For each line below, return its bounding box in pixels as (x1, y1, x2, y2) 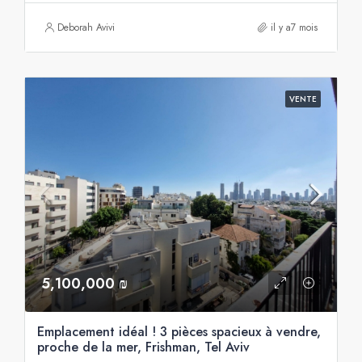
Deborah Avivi (57, 20, 115, 35)
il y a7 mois (271, 20, 318, 35)
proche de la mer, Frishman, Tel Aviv (37, 337, 250, 356)
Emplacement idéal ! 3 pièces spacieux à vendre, (37, 322, 321, 341)
